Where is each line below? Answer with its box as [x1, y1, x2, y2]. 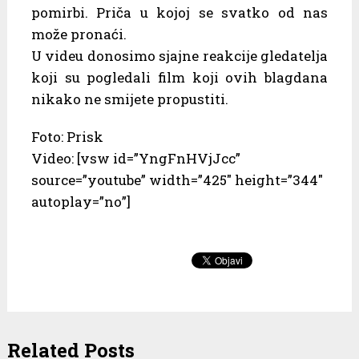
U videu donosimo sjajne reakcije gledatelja [30, 46, 329, 65]
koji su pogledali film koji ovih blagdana [30, 67, 329, 87]
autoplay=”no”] [30, 192, 131, 211]
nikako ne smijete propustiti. [30, 89, 228, 108]
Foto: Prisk [30, 127, 103, 146]
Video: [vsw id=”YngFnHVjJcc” [30, 148, 240, 167]
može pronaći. [30, 24, 127, 43]
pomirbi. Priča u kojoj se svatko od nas [30, 2, 329, 22]
